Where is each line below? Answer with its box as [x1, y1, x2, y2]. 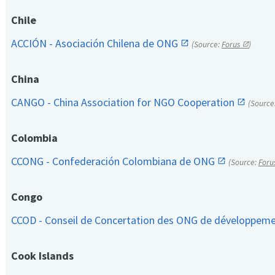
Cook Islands [11, 249, 74, 263]
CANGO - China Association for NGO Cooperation [11, 95, 237, 110]
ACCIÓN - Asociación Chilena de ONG [11, 36, 180, 51]
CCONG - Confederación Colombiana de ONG [11, 154, 217, 169]
